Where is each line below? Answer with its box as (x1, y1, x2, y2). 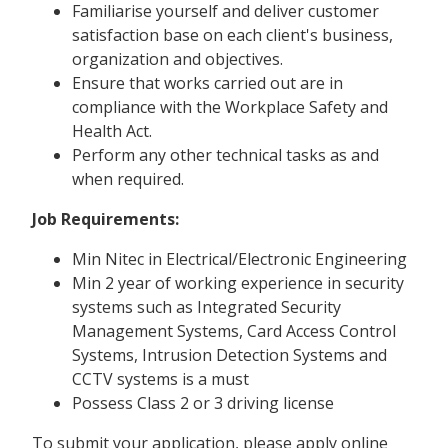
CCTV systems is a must (72, 367, 249, 390)
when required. (72, 167, 184, 190)
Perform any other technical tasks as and (72, 143, 379, 166)
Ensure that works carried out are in (72, 71, 343, 94)
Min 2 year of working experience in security (72, 271, 404, 294)
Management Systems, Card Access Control (72, 319, 396, 342)
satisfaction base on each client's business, (72, 23, 393, 46)
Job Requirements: (32, 207, 179, 230)
